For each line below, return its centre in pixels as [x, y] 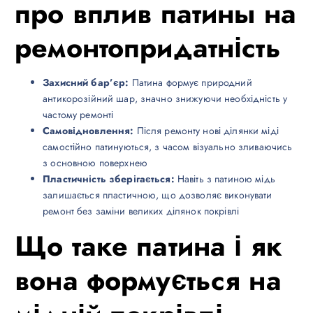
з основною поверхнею [95, 163]
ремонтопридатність [148, 48]
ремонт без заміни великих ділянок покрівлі [141, 211]
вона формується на [148, 281]
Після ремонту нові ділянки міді [206, 131]
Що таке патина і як [148, 247]
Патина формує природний [190, 83]
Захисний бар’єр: [86, 83]
